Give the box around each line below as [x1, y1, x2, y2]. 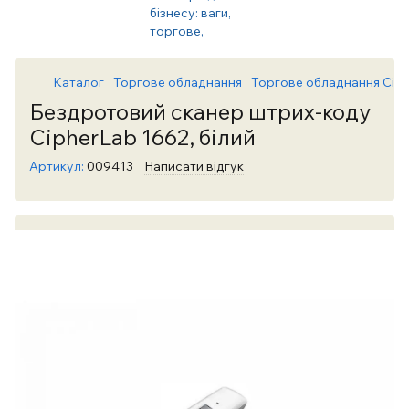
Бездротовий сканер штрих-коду [29, 98, 371, 125]
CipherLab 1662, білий [29, 123, 256, 151]
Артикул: [29, 158, 84, 174]
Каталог [53, 74, 104, 90]
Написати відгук [144, 158, 244, 174]
